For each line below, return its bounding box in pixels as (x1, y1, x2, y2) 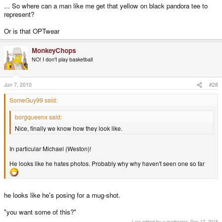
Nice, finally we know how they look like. (15, 124, 122, 133)
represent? (4, 9, 34, 19)
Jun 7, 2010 (4, 81, 32, 89)
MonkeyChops (32, 45, 76, 55)
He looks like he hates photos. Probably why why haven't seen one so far (9, 159, 205, 168)
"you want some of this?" (4, 207, 76, 217)
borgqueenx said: (15, 112, 62, 121)
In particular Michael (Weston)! (9, 144, 91, 153)
